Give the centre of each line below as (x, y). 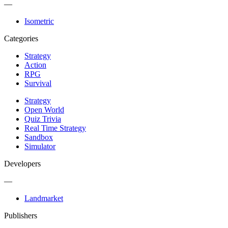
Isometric (39, 21)
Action (35, 65)
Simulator (40, 146)
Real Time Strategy (55, 128)
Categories (21, 38)
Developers (22, 163)
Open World (44, 109)
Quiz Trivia (43, 119)
